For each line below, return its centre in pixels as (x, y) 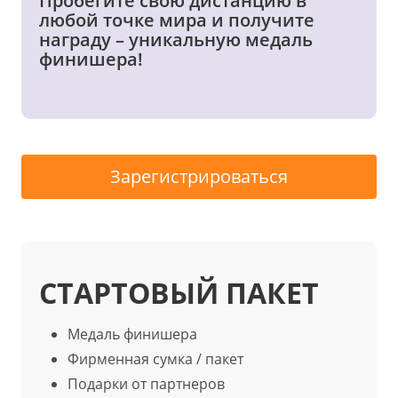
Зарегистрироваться (199, 176)
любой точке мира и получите (177, 20)
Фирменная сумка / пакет (155, 359)
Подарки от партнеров (146, 384)
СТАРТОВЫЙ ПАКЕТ (179, 293)
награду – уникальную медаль (176, 40)
